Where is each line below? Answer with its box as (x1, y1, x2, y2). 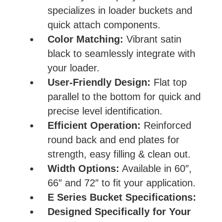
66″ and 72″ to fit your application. (48, 177, 196, 188)
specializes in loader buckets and (48, 4, 192, 16)
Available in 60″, (119, 163, 192, 174)
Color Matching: (48, 33, 123, 45)
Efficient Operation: (48, 119, 141, 131)
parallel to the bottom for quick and (48, 91, 201, 102)
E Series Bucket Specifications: (48, 191, 196, 203)
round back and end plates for (48, 134, 179, 145)
